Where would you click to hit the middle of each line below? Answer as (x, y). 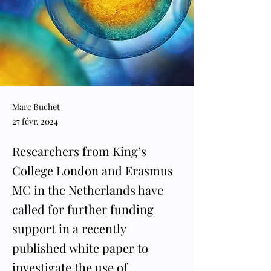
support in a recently (69, 228)
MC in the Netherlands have (88, 190)
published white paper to (80, 248)
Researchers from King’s (79, 151)
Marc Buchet (36, 107)
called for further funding (83, 209)
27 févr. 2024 (35, 121)
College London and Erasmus (93, 170)
